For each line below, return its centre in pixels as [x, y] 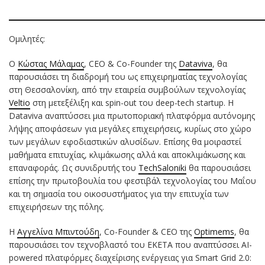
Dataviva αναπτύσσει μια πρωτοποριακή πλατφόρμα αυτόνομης [132, 115]
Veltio [20, 102]
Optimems [214, 231]
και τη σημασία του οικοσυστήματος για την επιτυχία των [119, 193]
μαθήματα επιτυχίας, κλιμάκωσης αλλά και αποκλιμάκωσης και [127, 154]
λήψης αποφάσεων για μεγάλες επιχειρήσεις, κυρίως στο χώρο [130, 128]
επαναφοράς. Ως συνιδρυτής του [74, 167]
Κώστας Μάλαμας [51, 63]
